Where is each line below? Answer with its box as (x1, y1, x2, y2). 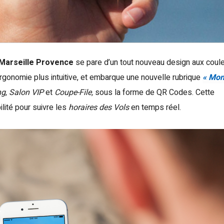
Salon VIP (9, 86, 43, 99)
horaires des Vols (68, 101, 129, 114)
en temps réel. (129, 101, 181, 114)
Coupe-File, (54, 86, 93, 99)
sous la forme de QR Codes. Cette (93, 86, 214, 99)
